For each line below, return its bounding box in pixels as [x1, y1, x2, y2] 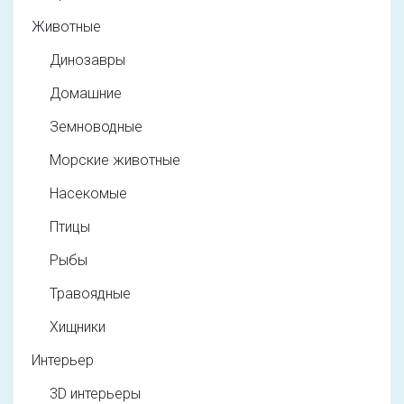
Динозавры [50, 50, 125, 69]
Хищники [50, 317, 106, 335]
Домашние [50, 84, 122, 102]
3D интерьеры [50, 384, 141, 402]
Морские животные [50, 151, 180, 169]
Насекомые [50, 184, 127, 202]
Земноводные [50, 117, 142, 135]
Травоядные [50, 284, 131, 302]
